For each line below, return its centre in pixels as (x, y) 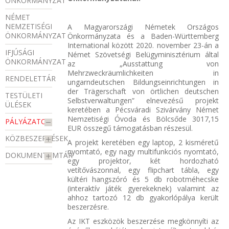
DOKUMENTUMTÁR (39, 155)
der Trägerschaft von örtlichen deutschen (143, 91)
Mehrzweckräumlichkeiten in (143, 73)
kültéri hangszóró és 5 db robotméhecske (143, 179)
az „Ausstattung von (143, 63)
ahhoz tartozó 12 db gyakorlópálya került (143, 197)
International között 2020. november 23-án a (143, 45)
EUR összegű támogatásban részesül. (130, 128)
